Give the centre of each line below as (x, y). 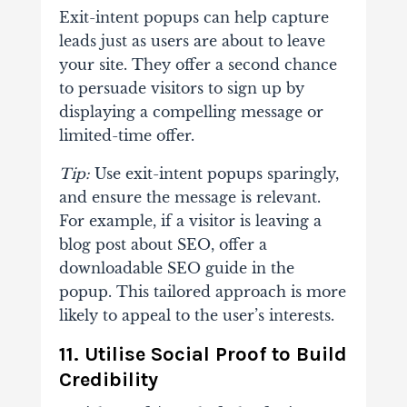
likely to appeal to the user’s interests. (196, 316)
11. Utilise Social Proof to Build (203, 355)
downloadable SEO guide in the (176, 268)
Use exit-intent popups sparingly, (214, 174)
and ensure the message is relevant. (189, 198)
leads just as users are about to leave (192, 41)
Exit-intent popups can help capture (194, 18)
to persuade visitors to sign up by (181, 89)
